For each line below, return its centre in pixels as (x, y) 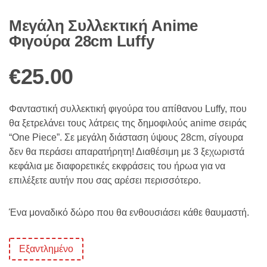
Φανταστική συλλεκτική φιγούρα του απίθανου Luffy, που (128, 109)
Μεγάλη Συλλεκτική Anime (104, 26)
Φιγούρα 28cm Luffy (82, 41)
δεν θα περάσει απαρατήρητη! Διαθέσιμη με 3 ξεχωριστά (127, 152)
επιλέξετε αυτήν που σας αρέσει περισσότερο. (105, 181)
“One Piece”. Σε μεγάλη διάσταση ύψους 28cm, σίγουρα (126, 138)
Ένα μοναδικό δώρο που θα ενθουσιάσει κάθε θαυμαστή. (129, 213)
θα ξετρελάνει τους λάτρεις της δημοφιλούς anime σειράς (128, 123)
